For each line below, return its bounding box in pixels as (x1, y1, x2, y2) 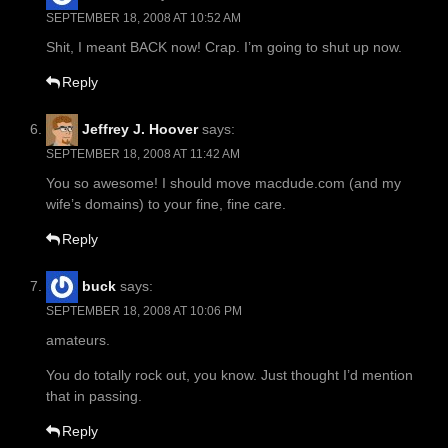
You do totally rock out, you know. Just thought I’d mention (46, 367, 413, 384)
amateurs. (46, 332, 110, 349)
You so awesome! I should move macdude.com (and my (46, 175, 401, 192)
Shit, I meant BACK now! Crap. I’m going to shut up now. (46, 39, 402, 56)
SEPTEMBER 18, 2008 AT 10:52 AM (46, 11, 241, 26)
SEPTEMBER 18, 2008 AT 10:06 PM (46, 304, 242, 319)
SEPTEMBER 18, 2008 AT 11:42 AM (46, 147, 240, 162)
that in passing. (46, 388, 142, 405)
